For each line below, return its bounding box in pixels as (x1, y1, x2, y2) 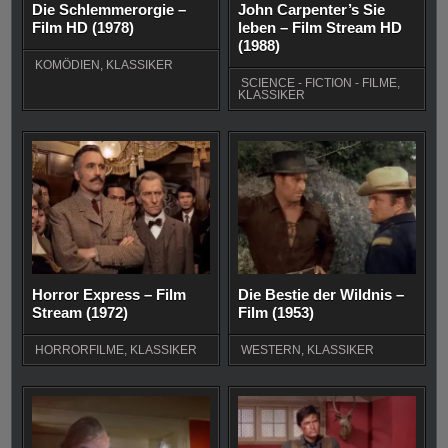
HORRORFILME (35, 343, 125, 358)
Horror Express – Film (32, 286, 187, 304)
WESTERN (241, 343, 302, 358)
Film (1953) (238, 304, 315, 322)
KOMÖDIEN (35, 57, 101, 72)
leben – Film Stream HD (238, 18, 403, 36)
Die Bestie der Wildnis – (238, 286, 405, 304)
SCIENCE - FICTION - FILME (241, 75, 398, 90)
